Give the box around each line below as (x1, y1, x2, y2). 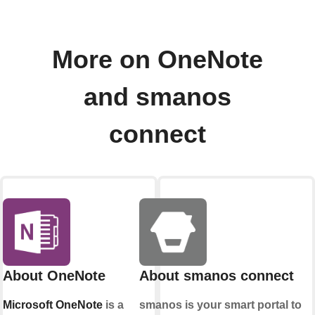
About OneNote (3, 267, 105, 283)
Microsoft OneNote (3, 298, 103, 311)
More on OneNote (52, 45, 263, 74)
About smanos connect (139, 267, 294, 283)
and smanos (84, 82, 231, 111)
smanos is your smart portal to (139, 298, 302, 311)
